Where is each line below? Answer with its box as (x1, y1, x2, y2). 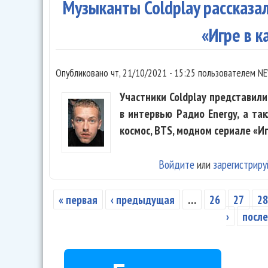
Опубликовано (56, 66, 111, 80)
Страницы (49, 205, 115, 229)
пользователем (196, 66, 258, 80)
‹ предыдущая (111, 191, 175, 207)
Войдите (159, 156, 195, 172)
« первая (59, 191, 98, 207)
